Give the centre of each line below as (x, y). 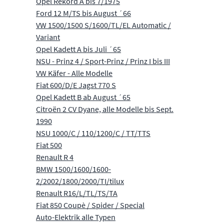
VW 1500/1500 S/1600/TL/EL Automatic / (103, 25)
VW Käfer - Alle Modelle (74, 73)
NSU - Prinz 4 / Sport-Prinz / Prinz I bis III (103, 61)
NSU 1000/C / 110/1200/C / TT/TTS (93, 133)
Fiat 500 (49, 145)
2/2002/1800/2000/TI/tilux (80, 181)
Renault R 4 (55, 157)
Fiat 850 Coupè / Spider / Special (90, 205)
